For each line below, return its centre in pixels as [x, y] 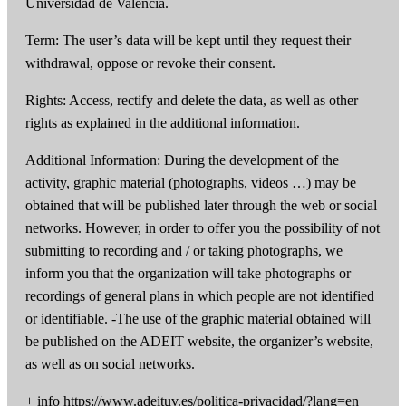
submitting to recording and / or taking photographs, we [184, 251]
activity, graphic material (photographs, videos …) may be [191, 183]
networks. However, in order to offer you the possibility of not [203, 228]
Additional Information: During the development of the [182, 160]
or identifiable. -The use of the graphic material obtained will [198, 319]
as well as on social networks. [110, 364]
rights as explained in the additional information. [163, 123]
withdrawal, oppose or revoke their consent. [150, 63]
